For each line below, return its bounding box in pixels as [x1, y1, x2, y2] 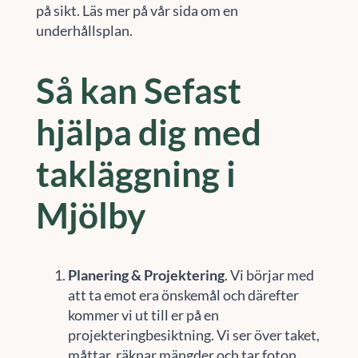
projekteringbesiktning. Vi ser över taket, [67, 325, 320, 344]
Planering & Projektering [67, 265, 225, 284]
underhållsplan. [35, 21, 133, 39]
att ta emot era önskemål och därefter [67, 285, 299, 304]
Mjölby [35, 194, 145, 237]
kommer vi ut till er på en [67, 305, 219, 324]
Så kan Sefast [35, 70, 241, 112]
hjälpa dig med [35, 111, 261, 153]
